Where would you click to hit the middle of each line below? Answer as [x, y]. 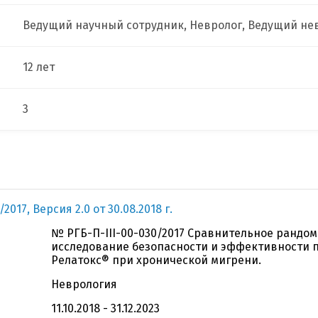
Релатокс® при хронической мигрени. [156, 260]
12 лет [39, 67]
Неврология [84, 284]
